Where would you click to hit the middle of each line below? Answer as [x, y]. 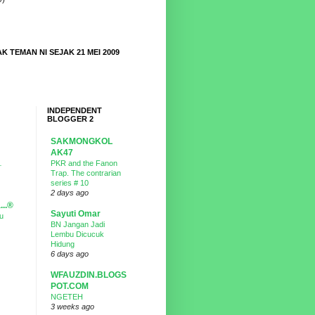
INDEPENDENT [75, 110]
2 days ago [70, 193]
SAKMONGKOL [82, 141]
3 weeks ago [72, 307]
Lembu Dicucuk [77, 234]
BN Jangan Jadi [78, 224]
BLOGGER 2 [70, 119]
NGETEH [67, 297]
